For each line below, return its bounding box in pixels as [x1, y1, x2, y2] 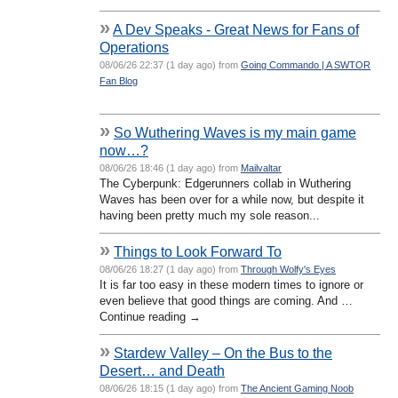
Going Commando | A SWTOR [241, 59, 370, 70]
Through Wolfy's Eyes [241, 263, 336, 275]
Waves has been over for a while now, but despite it [99, 192, 364, 206]
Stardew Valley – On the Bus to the [114, 344, 332, 361]
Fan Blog [99, 75, 138, 86]
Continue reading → [99, 309, 201, 323]
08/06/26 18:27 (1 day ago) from [99, 263, 241, 275]
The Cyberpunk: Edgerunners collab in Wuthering [99, 176, 351, 190]
